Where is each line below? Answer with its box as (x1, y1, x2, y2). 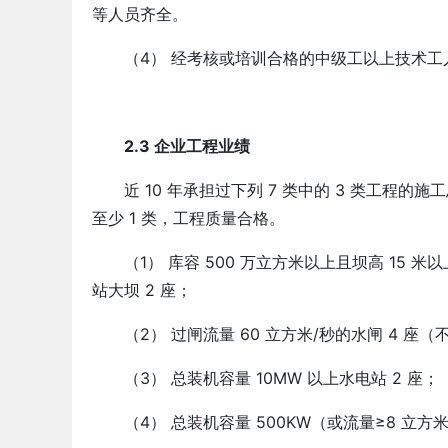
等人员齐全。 (92, 4, 188, 24)
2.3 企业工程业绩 (124, 136, 250, 156)
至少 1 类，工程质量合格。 (92, 208, 285, 228)
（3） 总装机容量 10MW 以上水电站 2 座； (124, 368, 439, 388)
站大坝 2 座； (92, 280, 192, 300)
